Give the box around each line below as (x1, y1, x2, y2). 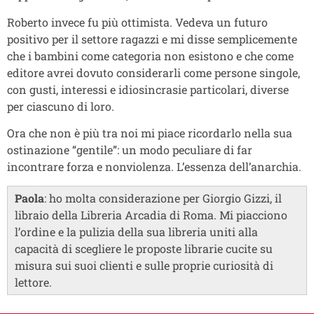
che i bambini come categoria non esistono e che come (7, 48, 294, 63)
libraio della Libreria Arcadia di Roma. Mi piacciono (15, 207, 287, 222)
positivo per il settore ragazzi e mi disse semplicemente (7, 31, 297, 46)
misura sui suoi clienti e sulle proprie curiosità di (15, 257, 273, 273)
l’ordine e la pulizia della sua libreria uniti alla (15, 224, 258, 239)
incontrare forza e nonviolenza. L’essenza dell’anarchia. (7, 159, 301, 175)
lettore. (15, 274, 52, 289)
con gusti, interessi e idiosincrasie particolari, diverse (7, 81, 289, 97)
